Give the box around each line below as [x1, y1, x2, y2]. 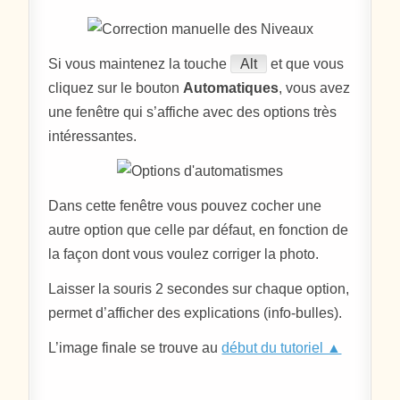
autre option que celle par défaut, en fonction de [48, 221, 349, 237]
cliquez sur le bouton [48, 79, 184, 96]
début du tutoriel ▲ [221, 339, 342, 355]
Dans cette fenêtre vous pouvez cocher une [48, 197, 322, 213]
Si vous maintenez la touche [48, 55, 231, 71]
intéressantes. [48, 128, 137, 144]
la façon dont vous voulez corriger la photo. [48, 246, 320, 262]
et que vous [267, 55, 345, 71]
